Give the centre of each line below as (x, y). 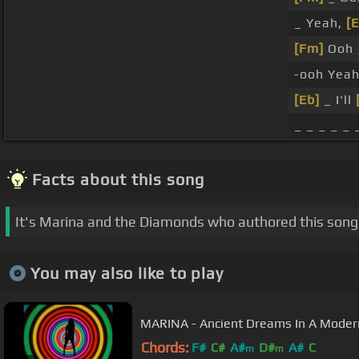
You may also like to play (127, 272)
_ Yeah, (320, 23)
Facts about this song (118, 179)
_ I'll (337, 100)
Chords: (165, 348)
